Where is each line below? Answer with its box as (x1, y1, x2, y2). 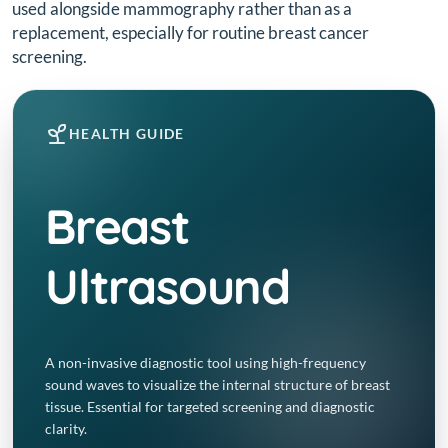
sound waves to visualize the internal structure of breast (45, 376, 390, 394)
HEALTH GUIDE (69, 125, 185, 143)
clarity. (45, 420, 87, 438)
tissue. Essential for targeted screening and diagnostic (45, 398, 375, 416)
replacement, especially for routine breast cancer (12, 22, 369, 44)
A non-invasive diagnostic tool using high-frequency (45, 354, 366, 372)
